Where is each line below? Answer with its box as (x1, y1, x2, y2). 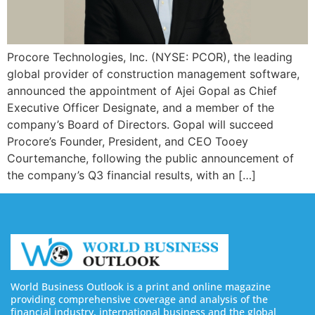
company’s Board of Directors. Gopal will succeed (7, 117, 274, 131)
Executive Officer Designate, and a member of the (7, 100, 274, 115)
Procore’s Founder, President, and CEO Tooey (7, 134, 248, 148)
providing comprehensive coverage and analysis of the (11, 292, 268, 306)
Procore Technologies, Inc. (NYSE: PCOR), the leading (7, 49, 292, 64)
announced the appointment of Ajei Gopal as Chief (7, 83, 277, 98)
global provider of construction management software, (7, 66, 300, 81)
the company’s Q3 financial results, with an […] (7, 167, 256, 182)
